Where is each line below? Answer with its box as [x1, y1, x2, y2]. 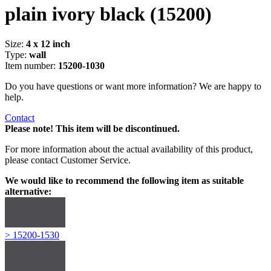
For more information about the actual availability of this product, [5, 143, 253, 154]
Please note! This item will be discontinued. [5, 123, 180, 134]
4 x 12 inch [26, 38, 70, 49]
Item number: [5, 60, 58, 71]
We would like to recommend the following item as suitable [5, 175, 244, 186]
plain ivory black [5, 3, 145, 25]
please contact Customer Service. [5, 154, 131, 165]
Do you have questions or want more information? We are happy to [5, 80, 261, 91]
